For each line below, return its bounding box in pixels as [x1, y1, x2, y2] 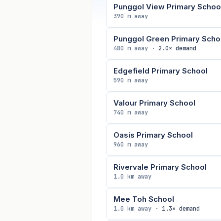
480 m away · [113, 44, 158, 52]
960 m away [113, 140, 148, 148]
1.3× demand [161, 204, 200, 213]
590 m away [113, 76, 148, 84]
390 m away [113, 12, 148, 20]
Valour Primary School [113, 98, 195, 108]
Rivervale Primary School [113, 162, 207, 172]
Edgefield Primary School [113, 66, 208, 75]
